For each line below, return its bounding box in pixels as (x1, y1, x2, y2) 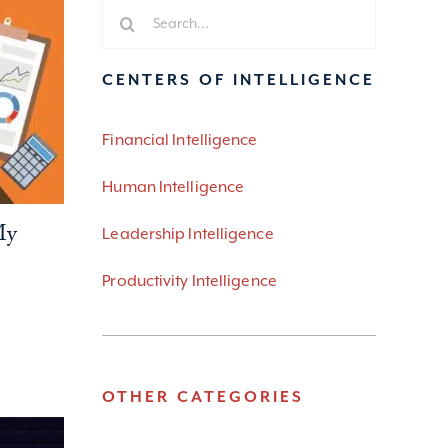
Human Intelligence (102, 178, 245, 197)
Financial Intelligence (102, 131, 258, 150)
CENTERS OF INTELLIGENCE (102, 71, 376, 90)
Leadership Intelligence (102, 225, 274, 244)
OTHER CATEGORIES (102, 388, 305, 407)
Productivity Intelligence (102, 272, 277, 291)
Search (101, 2, 152, 21)
